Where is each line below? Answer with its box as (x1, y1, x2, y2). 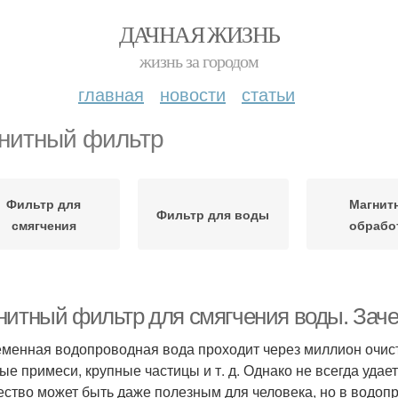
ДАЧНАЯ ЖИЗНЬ (118, 19, 280, 49)
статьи (242, 81, 295, 107)
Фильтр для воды (156, 205, 270, 223)
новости (160, 81, 226, 107)
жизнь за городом (139, 49, 259, 73)
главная (78, 81, 144, 107)
